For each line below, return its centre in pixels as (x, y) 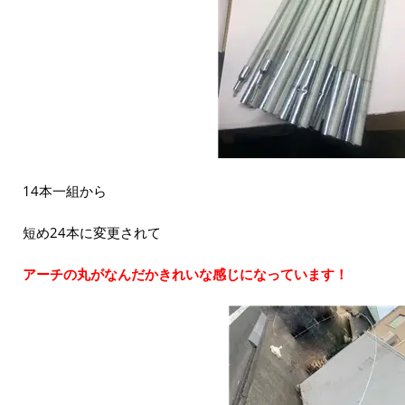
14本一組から (65, 190)
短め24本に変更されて (92, 232)
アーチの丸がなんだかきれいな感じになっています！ (185, 273)
